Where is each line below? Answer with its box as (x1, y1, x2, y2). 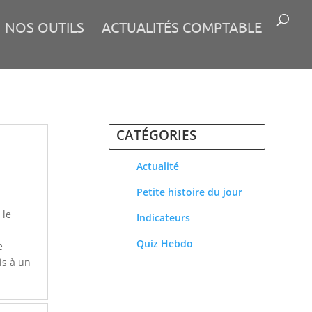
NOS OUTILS (5, 18, 84, 36)
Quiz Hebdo (136, 236, 193, 250)
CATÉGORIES (116, 125, 196, 144)
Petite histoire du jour (136, 185, 242, 198)
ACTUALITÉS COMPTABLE (102, 18, 262, 36)
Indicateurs (136, 210, 190, 224)
